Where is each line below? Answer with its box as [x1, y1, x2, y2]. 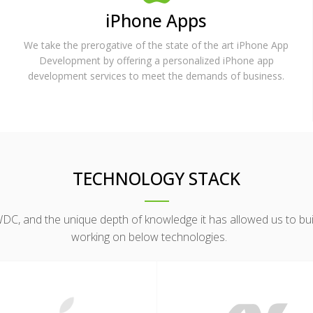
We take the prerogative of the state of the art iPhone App [24, 38, 289, 52]
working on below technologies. [71, 228, 227, 245]
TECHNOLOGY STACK [73, 166, 240, 190]
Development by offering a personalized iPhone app [38, 53, 274, 67]
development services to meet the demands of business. [28, 68, 284, 82]
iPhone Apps [105, 8, 207, 32]
